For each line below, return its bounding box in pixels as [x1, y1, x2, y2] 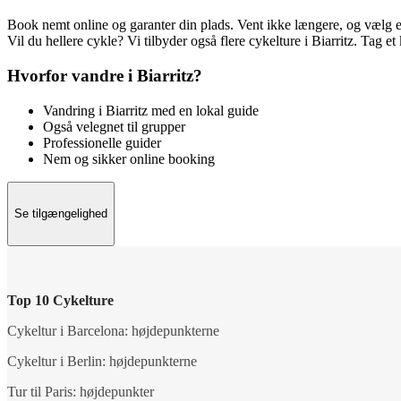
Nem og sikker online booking [43, 150, 215, 166]
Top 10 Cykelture [7, 292, 114, 308]
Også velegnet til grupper [43, 118, 185, 134]
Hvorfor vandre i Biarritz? [7, 66, 202, 86]
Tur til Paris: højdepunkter [7, 383, 154, 399]
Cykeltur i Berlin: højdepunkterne [7, 353, 197, 369]
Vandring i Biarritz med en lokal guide [43, 102, 259, 118]
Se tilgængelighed [14, 207, 107, 221]
